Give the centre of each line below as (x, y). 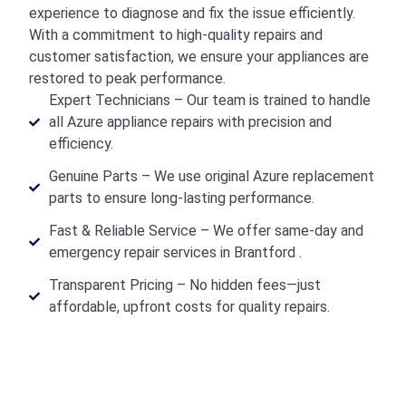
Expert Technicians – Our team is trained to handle (210, 100)
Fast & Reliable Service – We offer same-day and (206, 230)
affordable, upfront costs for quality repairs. (189, 306)
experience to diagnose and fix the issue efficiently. (192, 13)
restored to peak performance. (127, 78)
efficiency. (81, 143)
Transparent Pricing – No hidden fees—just (185, 285)
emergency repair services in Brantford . (175, 252)
